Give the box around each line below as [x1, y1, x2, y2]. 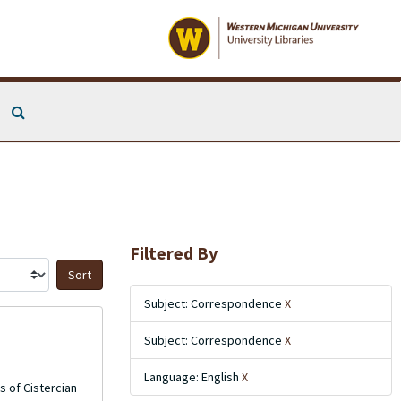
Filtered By [129, 242, 218, 264]
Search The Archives [24, 102, 146, 120]
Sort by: [100, 274, 149, 291]
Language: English [143, 369, 242, 385]
